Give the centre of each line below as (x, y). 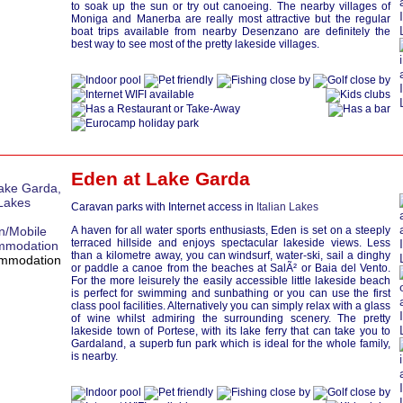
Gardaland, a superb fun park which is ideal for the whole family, (231, 344)
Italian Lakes (287, 207)
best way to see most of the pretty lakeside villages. (195, 44)
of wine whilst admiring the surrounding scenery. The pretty (231, 318)
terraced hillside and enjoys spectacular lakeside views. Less (231, 243)
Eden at (108, 179)
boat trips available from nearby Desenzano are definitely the (231, 31)
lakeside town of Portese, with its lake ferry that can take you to (231, 331)
